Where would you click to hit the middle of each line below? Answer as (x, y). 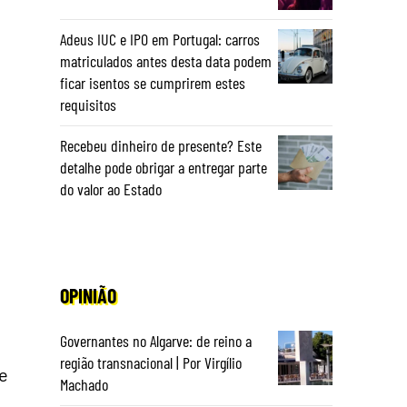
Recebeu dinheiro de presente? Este (161, 145)
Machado (84, 384)
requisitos (88, 104)
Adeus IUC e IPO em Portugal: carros (160, 39)
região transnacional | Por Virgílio (151, 362)
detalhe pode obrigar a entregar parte (164, 167)
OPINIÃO (88, 295)
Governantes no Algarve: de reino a (156, 341)
